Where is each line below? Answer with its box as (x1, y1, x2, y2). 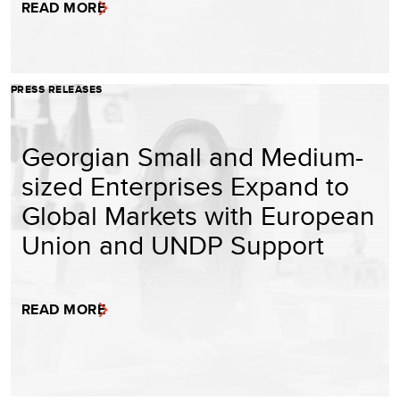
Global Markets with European (21, 196, 375, 234)
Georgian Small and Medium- (21, 137, 363, 175)
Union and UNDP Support (21, 226, 324, 263)
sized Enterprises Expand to (21, 167, 349, 204)
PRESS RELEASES (11, 81, 103, 97)
